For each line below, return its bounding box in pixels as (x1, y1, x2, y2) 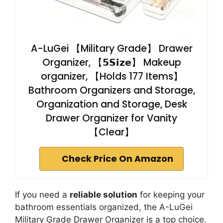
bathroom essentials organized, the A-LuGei (15, 202, 193, 212)
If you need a (15, 190, 70, 200)
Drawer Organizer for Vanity (46, 111, 177, 125)
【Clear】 (89, 125, 134, 139)
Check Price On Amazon (62, 153, 173, 165)
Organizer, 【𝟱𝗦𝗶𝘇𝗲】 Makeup (42, 56, 181, 69)
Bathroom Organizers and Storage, (28, 84, 195, 97)
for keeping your (137, 190, 205, 200)
